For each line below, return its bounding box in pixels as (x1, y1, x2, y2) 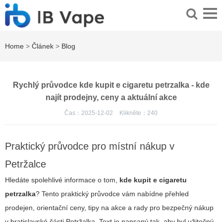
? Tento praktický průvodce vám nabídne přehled (36, 190, 189, 198)
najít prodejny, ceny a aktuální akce (45, 93, 177, 102)
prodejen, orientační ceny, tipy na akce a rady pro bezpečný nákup (5, 204, 214, 212)
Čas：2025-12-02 (64, 110, 114, 117)
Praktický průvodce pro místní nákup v (5, 141, 174, 152)
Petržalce (5, 159, 46, 170)
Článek (32, 42, 54, 51)
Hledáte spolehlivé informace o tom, (5, 176, 119, 184)
